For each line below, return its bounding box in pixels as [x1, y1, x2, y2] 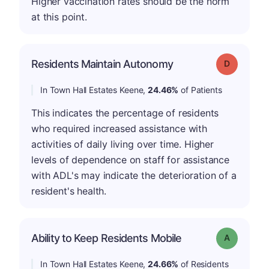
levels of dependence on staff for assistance [31, 153, 229, 166]
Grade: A [229, 231, 261, 242]
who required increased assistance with [31, 122, 207, 134]
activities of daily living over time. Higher [31, 138, 214, 150]
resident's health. [31, 184, 107, 197]
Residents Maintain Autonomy [31, 57, 173, 70]
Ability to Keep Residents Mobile [31, 231, 182, 244]
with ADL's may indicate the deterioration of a [31, 169, 237, 181]
